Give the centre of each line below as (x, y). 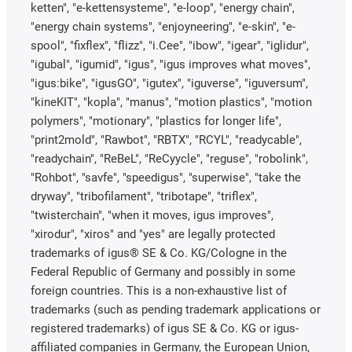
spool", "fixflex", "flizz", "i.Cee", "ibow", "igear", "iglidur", (170, 45)
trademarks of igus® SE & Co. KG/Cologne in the (159, 253)
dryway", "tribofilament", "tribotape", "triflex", (144, 196)
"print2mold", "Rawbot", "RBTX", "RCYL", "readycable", (166, 139)
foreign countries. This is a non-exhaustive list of (159, 290)
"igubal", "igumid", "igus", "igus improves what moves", (170, 64)
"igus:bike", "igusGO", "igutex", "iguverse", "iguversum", (169, 83)
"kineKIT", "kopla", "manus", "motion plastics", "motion (171, 102)
